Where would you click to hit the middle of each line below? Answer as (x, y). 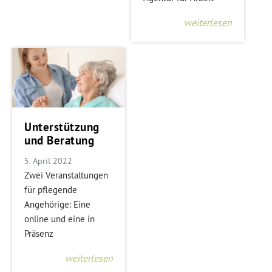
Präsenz (39, 233)
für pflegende (51, 189)
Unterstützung (62, 127)
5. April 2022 (48, 161)
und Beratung (59, 140)
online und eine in (59, 219)
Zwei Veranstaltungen (66, 175)
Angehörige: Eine (57, 204)
